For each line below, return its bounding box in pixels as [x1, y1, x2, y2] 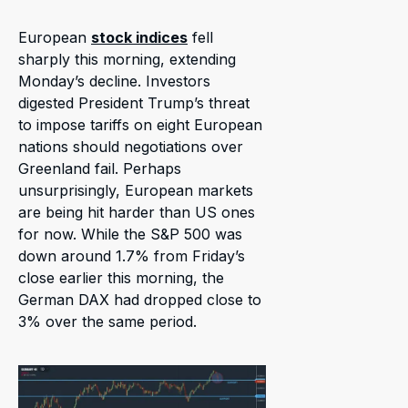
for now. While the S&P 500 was [18, 224, 242, 243]
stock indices [91, 27, 188, 46]
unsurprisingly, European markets [18, 180, 253, 199]
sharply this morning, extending [18, 49, 236, 68]
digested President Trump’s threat [18, 93, 250, 112]
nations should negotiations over [18, 137, 243, 156]
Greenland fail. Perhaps [18, 158, 181, 178]
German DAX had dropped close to [18, 290, 261, 309]
